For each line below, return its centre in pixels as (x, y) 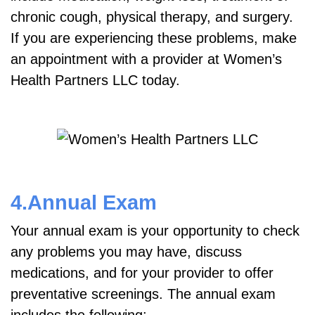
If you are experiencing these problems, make (154, 38)
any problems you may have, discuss (126, 252)
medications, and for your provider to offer (142, 273)
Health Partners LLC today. (95, 80)
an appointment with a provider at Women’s (146, 59)
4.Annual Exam (84, 202)
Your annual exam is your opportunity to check (155, 231)
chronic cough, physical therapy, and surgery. (152, 17)
